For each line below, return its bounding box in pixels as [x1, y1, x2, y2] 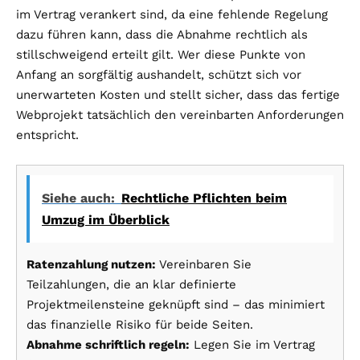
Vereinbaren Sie [156, 256, 252, 272]
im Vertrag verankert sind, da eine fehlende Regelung [16, 6, 328, 22]
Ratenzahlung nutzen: [27, 256, 156, 272]
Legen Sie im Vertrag [190, 337, 315, 352]
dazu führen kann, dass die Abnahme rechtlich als [16, 27, 308, 42]
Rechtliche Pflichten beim [121, 190, 287, 206]
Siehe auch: [42, 190, 115, 206]
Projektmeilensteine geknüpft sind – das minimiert [27, 297, 325, 312]
